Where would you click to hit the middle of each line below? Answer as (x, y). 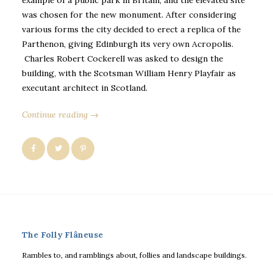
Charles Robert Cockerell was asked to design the (122, 58)
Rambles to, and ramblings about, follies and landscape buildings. (134, 255)
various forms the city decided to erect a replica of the (131, 29)
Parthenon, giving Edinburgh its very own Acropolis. (128, 44)
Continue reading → (60, 115)
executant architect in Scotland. (85, 87)
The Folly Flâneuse (62, 235)
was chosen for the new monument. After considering (129, 14)
